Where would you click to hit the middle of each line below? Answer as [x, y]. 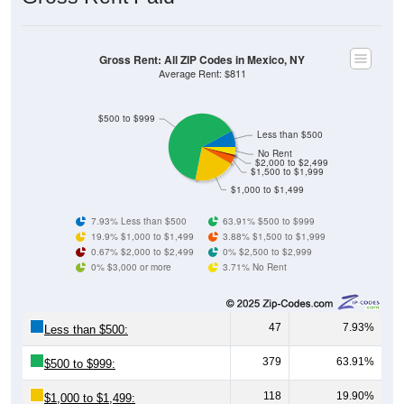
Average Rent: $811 [202, 73]
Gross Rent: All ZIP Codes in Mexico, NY [202, 60]
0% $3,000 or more [131, 266]
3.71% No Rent [255, 266]
